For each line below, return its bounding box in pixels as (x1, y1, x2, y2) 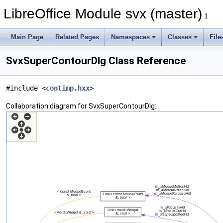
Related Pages (55, 33, 99, 41)
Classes (168, 33, 192, 41)
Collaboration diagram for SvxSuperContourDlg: (6, 102, 156, 110)
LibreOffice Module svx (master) (3, 6, 202, 21)
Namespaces (111, 33, 150, 41)
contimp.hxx (46, 84, 90, 92)
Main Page (11, 33, 43, 41)
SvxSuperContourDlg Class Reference (6, 55, 186, 67)
